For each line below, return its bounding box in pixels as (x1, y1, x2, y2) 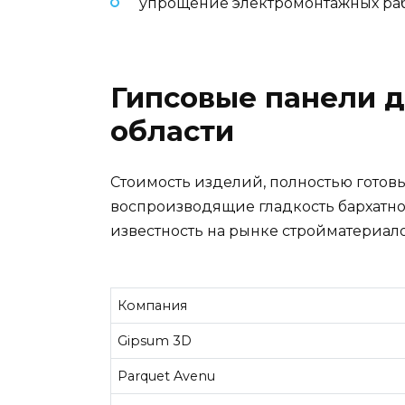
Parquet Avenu (118, 367, 216, 384)
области (110, 114, 234, 149)
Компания (118, 297, 188, 314)
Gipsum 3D (118, 332, 193, 349)
